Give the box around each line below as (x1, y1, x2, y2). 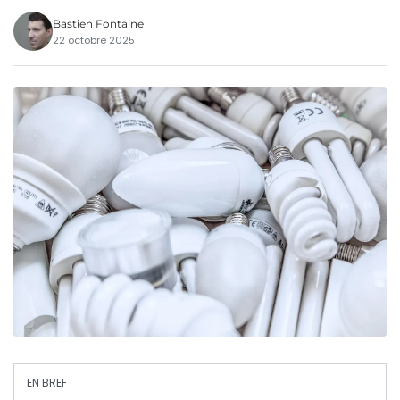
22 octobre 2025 (53, 32, 135, 47)
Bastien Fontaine (53, 16, 144, 30)
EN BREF (27, 374, 67, 390)
